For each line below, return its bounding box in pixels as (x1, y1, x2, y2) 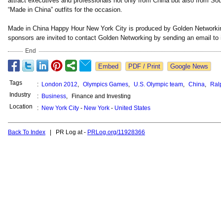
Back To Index (8, 129, 45, 136)
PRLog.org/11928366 (87, 129, 145, 136)
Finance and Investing (70, 93, 131, 100)
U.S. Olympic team (134, 81, 183, 88)
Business (41, 93, 66, 100)
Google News (170, 63, 208, 70)
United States (114, 105, 150, 111)
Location (9, 103, 33, 110)
